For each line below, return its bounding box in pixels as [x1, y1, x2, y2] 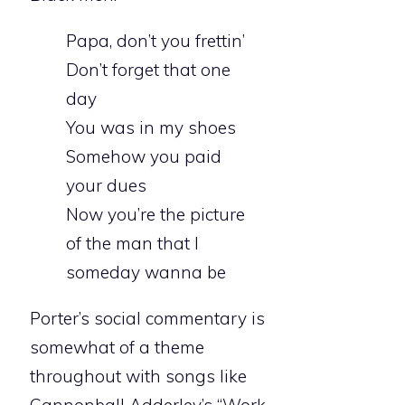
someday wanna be [66, 261, 226, 284]
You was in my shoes [66, 117, 236, 139]
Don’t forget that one [66, 59, 231, 81]
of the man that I [66, 232, 199, 255]
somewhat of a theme [30, 336, 204, 359]
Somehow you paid [66, 146, 221, 168]
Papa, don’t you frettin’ [66, 30, 245, 52]
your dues [66, 174, 146, 197]
